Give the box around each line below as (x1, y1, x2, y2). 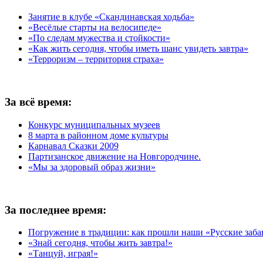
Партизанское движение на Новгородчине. (28, 151, 201, 161)
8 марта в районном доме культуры (28, 130, 168, 140)
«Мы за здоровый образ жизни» (28, 161, 156, 172)
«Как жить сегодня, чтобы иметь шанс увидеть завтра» (28, 43, 248, 54)
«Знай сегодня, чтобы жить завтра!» (28, 238, 173, 248)
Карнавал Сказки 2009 (28, 140, 119, 151)
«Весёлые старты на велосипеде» (28, 22, 161, 33)
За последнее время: (5, 203, 106, 216)
